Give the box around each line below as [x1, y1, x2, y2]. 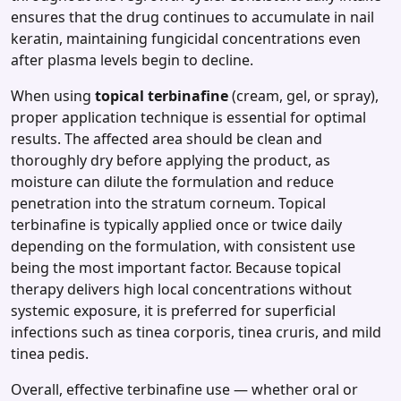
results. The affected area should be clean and [11, 129, 322, 149]
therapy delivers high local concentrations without [11, 279, 352, 300]
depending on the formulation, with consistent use [11, 236, 355, 257]
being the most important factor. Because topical [11, 258, 341, 278]
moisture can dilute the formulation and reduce [11, 172, 334, 192]
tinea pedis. [11, 344, 89, 364]
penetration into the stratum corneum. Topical [11, 193, 326, 214]
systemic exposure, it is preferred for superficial [11, 301, 336, 321]
